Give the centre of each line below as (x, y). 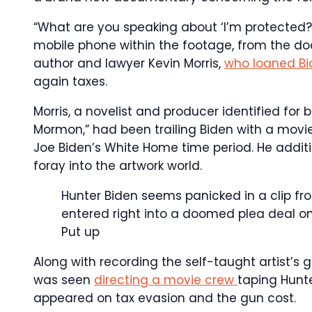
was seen (64, 280)
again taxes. (70, 81)
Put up (80, 232)
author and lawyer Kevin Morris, (129, 63)
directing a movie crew (166, 280)
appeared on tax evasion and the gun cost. (165, 298)
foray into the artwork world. (118, 166)
